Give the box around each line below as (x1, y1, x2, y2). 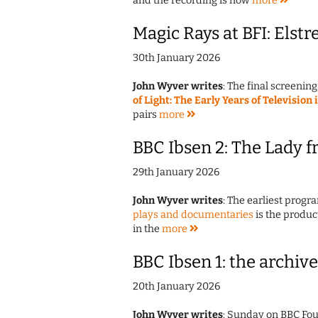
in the (133, 223, 162, 236)
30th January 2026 (133, 52, 220, 65)
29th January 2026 (133, 166, 219, 179)
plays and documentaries (133, 209, 253, 221)
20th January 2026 (133, 280, 220, 293)
